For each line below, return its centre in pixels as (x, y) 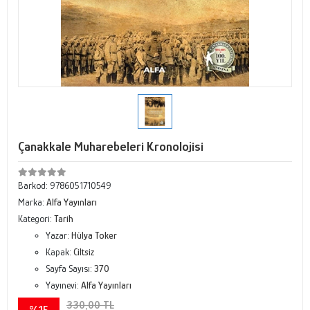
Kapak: (60, 252)
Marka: (32, 202)
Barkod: (34, 185)
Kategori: (36, 219)
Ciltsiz (84, 252)
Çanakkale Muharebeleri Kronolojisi (111, 146)
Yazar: (58, 235)
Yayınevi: (63, 285)
